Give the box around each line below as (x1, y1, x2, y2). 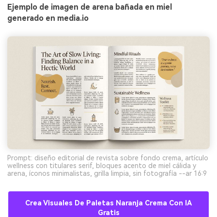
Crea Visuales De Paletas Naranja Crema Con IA (25, 199, 192, 207)
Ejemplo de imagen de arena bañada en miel (7, 2, 172, 12)
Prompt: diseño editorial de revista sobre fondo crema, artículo (7, 154, 208, 162)
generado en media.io (7, 14, 89, 23)
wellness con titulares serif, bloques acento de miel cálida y (7, 161, 196, 170)
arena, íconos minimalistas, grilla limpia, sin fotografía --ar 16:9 (7, 169, 207, 177)
